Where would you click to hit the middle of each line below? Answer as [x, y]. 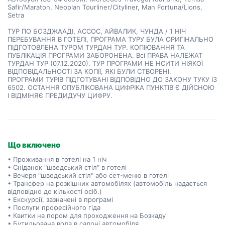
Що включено [34, 145]
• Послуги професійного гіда [54, 207]
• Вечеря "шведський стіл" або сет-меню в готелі [88, 175]
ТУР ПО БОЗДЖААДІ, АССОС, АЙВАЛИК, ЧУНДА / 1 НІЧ [97, 31]
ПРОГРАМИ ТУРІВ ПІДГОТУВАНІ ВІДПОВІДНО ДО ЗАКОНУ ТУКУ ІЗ [112, 79]
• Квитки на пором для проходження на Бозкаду [87, 215]
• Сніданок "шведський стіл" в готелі [67, 167]
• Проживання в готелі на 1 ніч [57, 159]
